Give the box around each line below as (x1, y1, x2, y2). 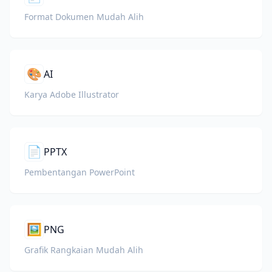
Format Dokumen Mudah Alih (24, 11, 144, 22)
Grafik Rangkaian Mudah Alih (24, 244, 143, 256)
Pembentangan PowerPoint (24, 166, 135, 178)
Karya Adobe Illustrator (24, 89, 119, 100)
